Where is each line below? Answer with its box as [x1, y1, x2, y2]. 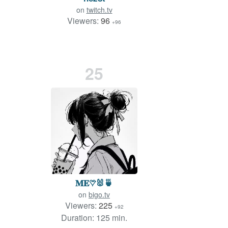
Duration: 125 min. [61, 212, 127, 224]
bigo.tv [89, 189, 110, 200]
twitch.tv [86, 5, 112, 15]
